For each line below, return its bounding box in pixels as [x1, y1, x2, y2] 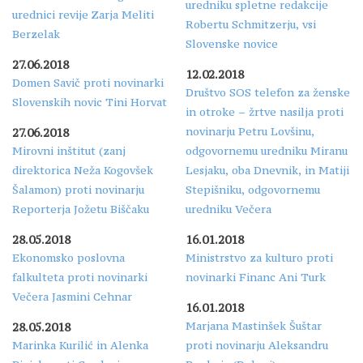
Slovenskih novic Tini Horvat [12, 94, 167, 109]
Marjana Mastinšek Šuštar [186, 318, 322, 333]
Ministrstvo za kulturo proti [186, 250, 333, 265]
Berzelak [12, 26, 60, 41]
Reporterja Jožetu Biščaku [12, 201, 149, 216]
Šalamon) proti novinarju [12, 181, 144, 197]
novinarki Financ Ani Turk [186, 269, 326, 284]
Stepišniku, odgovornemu [186, 181, 320, 197]
